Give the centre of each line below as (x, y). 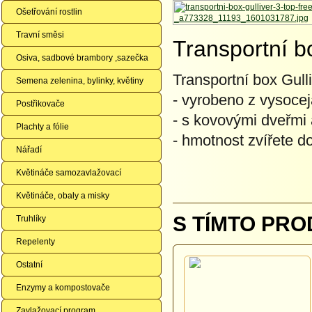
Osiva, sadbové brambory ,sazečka (82, 58)
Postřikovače (40, 104)
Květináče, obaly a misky (63, 196)
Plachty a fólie (42, 127)
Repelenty (36, 242)
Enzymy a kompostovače (63, 288)
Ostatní (29, 265)
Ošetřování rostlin (49, 12)
